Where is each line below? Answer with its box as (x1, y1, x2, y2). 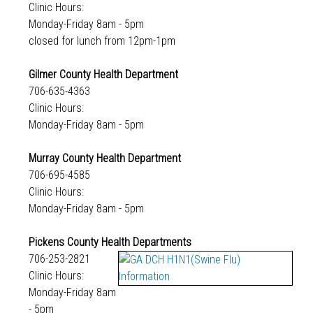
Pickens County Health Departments (28, 235, 191, 249)
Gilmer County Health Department (28, 67, 178, 81)
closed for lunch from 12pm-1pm (28, 34, 175, 48)
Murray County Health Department (28, 151, 181, 165)
